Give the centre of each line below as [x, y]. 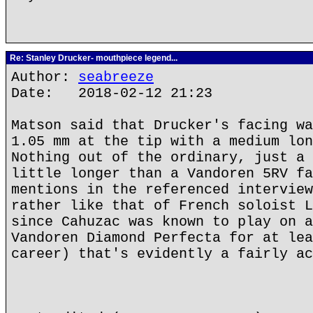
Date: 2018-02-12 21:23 [112, 93]
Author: [45, 77]
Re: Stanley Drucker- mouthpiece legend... [93, 58]
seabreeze [116, 77]
